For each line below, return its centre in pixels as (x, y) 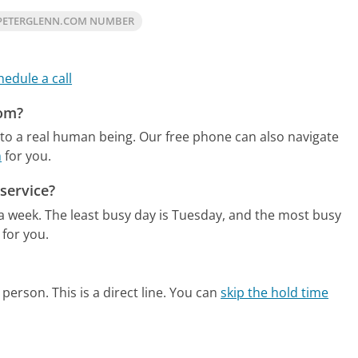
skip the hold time (275, 293)
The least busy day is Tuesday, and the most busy (193, 215)
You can (195, 293)
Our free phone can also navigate (239, 137)
